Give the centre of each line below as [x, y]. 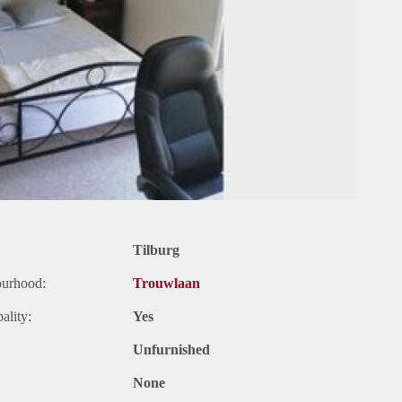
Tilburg [156, 250]
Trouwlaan [166, 284]
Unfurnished [171, 350]
